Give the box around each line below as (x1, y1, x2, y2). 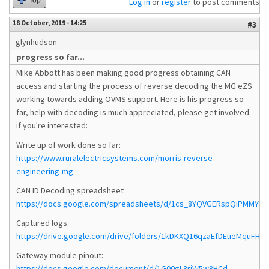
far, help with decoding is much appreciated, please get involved (16, 107, 249, 118)
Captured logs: (16, 217, 69, 228)
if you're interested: (16, 120, 88, 131)
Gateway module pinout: (16, 250, 103, 261)
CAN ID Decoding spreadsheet (16, 185, 124, 196)
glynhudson (16, 37, 57, 47)
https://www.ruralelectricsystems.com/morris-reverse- (16, 153, 215, 163)
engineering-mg (16, 166, 73, 177)
